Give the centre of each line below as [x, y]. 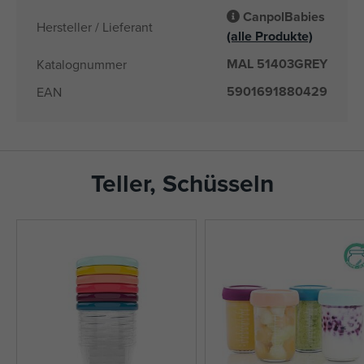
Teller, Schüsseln [182, 184]
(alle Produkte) [270, 37]
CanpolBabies [284, 17]
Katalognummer [82, 65]
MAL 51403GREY [277, 64]
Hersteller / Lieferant [95, 27]
